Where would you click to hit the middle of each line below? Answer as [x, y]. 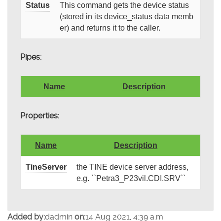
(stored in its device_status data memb [126, 17]
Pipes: [31, 57]
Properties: [39, 116]
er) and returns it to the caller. [110, 28]
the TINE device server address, [132, 167]
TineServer [46, 167]
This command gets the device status [124, 5]
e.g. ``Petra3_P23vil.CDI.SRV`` [131, 179]
